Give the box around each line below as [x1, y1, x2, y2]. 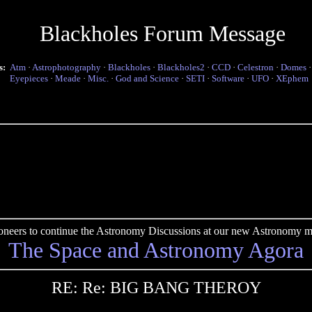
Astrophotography [32, 62, 101, 72]
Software [212, 73, 244, 84]
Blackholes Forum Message [39, 21, 286, 46]
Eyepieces [10, 73, 48, 84]
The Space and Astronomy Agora [8, 237, 304, 263]
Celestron [237, 62, 274, 72]
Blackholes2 [157, 62, 205, 72]
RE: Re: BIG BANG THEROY [51, 279, 261, 297]
